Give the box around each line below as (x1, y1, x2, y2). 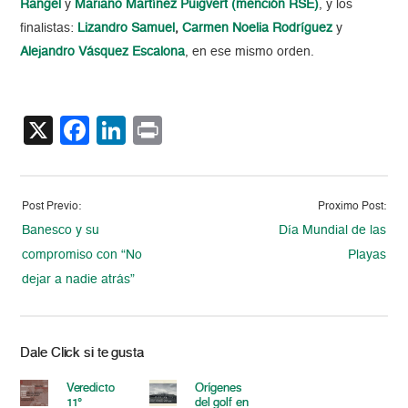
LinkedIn (126, 116, 238, 146)
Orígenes (194, 382, 242, 395)
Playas (347, 249, 386, 262)
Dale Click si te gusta (20, 346, 144, 361)
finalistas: (20, 22, 78, 36)
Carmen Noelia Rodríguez (182, 22, 333, 36)
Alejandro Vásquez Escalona (20, 46, 186, 59)
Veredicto (66, 382, 115, 395)
